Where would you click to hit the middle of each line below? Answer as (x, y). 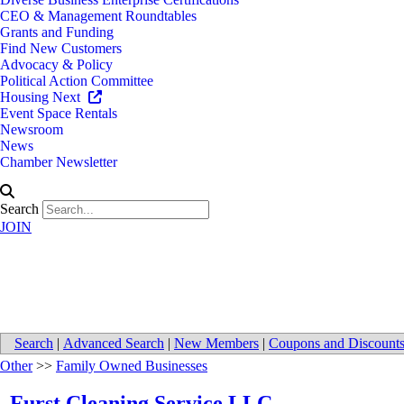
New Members (216, 344)
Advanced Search (114, 344)
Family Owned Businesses (132, 366)
